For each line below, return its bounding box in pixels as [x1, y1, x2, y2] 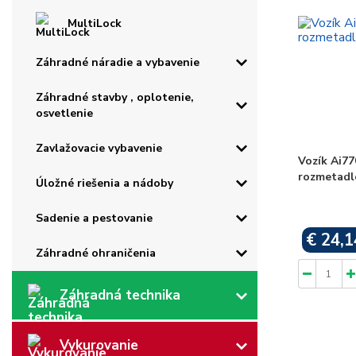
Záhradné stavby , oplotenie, [36, 90, 194, 106]
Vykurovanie [60, 335, 138, 354]
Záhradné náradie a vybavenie [36, 55, 199, 71]
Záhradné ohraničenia [36, 246, 156, 261]
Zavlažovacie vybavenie [36, 141, 162, 157]
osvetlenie [36, 106, 93, 122]
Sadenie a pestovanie [36, 211, 153, 226]
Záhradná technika [60, 285, 180, 304]
